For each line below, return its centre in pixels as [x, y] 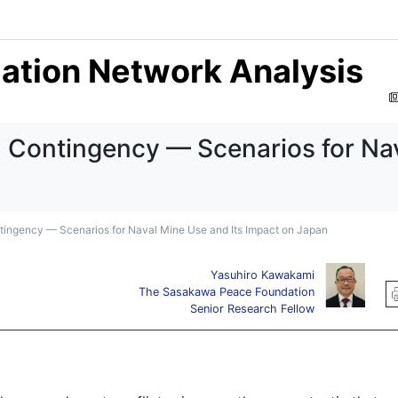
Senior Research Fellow [252, 309]
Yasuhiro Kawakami [263, 275]
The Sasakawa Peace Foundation [227, 292]
